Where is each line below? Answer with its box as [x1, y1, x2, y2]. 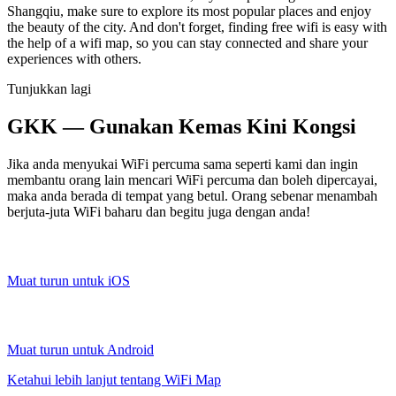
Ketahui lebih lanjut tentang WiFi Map [7, 371, 221, 387]
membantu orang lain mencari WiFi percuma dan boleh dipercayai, [7, 171, 377, 187]
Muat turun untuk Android [7, 341, 154, 357]
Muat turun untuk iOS [7, 272, 130, 288]
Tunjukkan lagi [7, 80, 91, 96]
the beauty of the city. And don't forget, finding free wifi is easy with [7, 19, 387, 34]
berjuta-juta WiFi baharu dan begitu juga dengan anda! [7, 203, 310, 219]
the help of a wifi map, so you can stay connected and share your [7, 34, 368, 50]
